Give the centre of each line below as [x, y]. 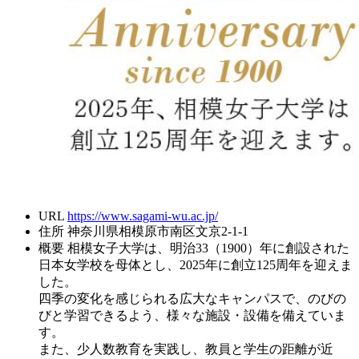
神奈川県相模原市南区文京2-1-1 [158, 232]
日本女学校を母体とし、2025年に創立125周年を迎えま [196, 265]
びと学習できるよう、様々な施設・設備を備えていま [192, 316]
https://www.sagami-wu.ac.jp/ [143, 216]
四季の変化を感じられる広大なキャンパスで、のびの [192, 299]
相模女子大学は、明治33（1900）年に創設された [208, 248]
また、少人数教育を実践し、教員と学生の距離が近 [186, 349]
